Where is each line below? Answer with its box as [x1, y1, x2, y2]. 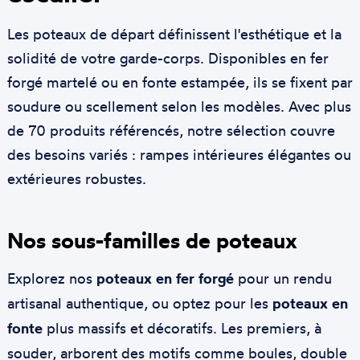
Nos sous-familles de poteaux [6, 226, 297, 254]
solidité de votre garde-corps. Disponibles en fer [6, 48, 329, 67]
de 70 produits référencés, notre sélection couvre [6, 121, 335, 139]
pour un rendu [233, 268, 332, 287]
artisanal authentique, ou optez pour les [6, 293, 272, 312]
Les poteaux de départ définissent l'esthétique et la [6, 24, 342, 43]
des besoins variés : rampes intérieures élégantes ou [6, 145, 351, 163]
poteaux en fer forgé [96, 268, 234, 288]
